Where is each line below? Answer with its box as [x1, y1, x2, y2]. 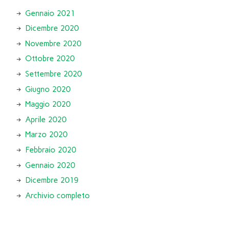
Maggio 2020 [25, 100, 70, 109]
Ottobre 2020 [25, 54, 74, 64]
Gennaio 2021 [25, 8, 75, 18]
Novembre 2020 [25, 39, 81, 48]
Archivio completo [25, 190, 90, 200]
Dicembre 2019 [25, 176, 79, 185]
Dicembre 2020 [25, 24, 79, 33]
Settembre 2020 [25, 69, 82, 79]
